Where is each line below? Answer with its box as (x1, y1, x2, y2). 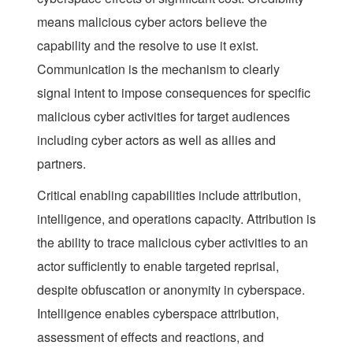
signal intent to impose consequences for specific (37, 83, 310, 102)
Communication (37, 59, 125, 78)
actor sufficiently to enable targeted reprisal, (37, 256, 279, 275)
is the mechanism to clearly (125, 59, 280, 78)
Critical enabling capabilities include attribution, (37, 185, 301, 204)
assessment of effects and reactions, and (37, 327, 264, 346)
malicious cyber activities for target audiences (37, 106, 290, 125)
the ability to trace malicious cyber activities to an (37, 232, 308, 251)
